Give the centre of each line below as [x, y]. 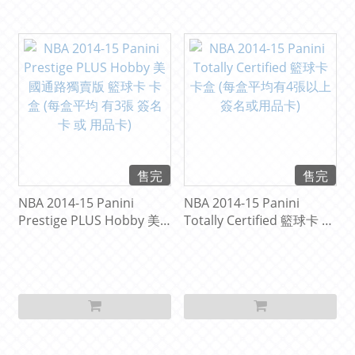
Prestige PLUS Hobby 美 [89, 221]
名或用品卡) [218, 256]
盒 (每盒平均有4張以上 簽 [256, 238]
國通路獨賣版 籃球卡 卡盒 [91, 238]
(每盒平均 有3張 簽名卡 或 [92, 256]
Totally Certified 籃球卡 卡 [259, 221]
